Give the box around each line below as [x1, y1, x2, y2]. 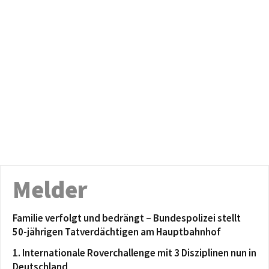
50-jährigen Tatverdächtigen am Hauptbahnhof [13, 225, 221, 238]
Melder [13, 174, 88, 205]
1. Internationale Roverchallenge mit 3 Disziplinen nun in [13, 246, 256, 259]
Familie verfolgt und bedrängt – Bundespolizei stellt [13, 211, 241, 225]
